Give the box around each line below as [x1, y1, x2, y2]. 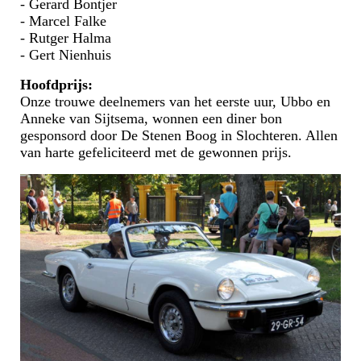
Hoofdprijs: [20, 77, 93, 93]
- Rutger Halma [20, 30, 111, 47]
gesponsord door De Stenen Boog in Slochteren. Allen [20, 127, 338, 144]
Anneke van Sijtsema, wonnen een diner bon [20, 110, 282, 127]
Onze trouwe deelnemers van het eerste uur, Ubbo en [20, 93, 330, 110]
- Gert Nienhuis [20, 47, 111, 64]
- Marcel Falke [20, 13, 106, 30]
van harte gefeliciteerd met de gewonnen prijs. [20, 144, 292, 161]
